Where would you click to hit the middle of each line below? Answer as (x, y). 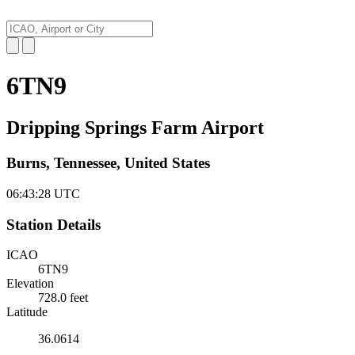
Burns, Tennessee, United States (108, 163)
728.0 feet (63, 298)
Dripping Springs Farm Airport (135, 128)
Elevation (30, 284)
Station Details (53, 224)
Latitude (27, 312)
